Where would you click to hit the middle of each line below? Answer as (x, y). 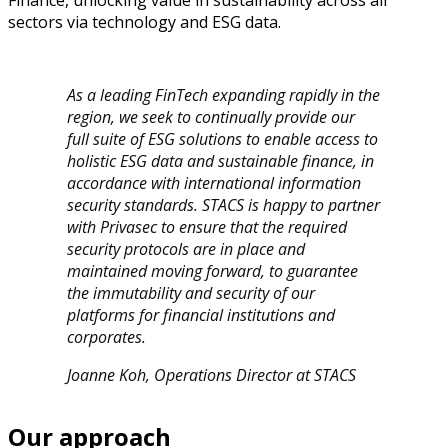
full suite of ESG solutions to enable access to (223, 139)
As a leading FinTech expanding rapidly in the (224, 95)
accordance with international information (214, 183)
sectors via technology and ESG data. (144, 22)
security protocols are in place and (186, 249)
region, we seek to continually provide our (211, 117)
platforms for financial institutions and (201, 315)
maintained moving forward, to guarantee (213, 271)
